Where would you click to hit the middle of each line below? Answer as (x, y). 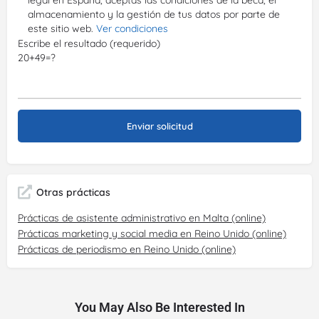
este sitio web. (62, 29)
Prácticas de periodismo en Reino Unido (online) (127, 249)
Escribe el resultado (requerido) (89, 44)
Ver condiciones (132, 29)
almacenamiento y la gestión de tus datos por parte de (154, 15)
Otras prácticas (73, 192)
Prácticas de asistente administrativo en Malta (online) (142, 218)
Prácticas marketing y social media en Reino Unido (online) (152, 233)
